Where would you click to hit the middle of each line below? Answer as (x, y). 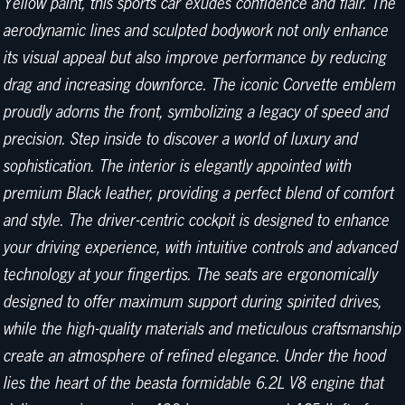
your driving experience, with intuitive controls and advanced (201, 248)
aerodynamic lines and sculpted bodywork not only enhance (196, 31)
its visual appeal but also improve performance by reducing (195, 58)
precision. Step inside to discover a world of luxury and (181, 140)
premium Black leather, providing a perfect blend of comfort (199, 194)
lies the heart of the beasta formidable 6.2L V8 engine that (194, 384)
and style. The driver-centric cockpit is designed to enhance (197, 221)
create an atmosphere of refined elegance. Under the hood (195, 357)
